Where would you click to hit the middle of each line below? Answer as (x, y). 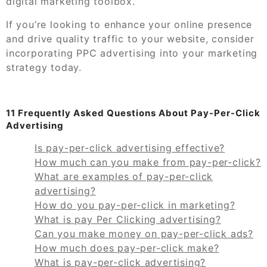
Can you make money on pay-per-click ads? (144, 233)
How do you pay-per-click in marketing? (135, 205)
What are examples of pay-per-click (124, 176)
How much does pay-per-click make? (127, 248)
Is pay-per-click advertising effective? (130, 148)
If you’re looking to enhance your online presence (129, 24)
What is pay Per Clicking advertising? (128, 219)
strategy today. (44, 67)
